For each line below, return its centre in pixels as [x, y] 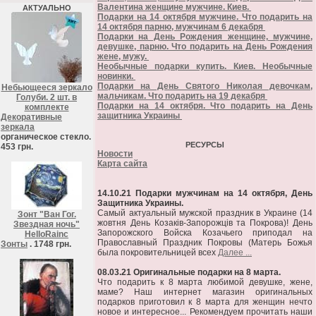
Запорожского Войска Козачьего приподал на [205, 233]
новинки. [116, 76]
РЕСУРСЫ [205, 145]
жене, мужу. [123, 56]
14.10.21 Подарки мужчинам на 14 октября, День [205, 193]
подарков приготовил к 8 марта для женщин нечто [205, 302]
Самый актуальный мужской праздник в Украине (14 [205, 213]
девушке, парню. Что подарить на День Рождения [205, 47]
